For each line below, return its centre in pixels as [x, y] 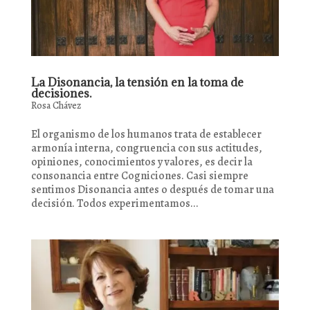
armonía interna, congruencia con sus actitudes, [146, 148]
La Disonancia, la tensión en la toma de [137, 83]
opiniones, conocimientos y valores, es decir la [142, 162]
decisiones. [61, 94]
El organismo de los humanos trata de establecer [146, 135]
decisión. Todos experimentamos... [115, 204]
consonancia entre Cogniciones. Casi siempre [139, 176]
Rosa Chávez [56, 106]
